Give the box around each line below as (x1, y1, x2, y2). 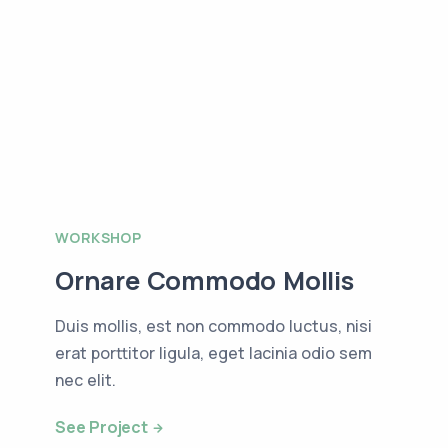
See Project (55, 415, 148, 438)
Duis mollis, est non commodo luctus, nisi (55, 314, 372, 337)
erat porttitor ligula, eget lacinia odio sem (55, 341, 372, 364)
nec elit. (55, 368, 116, 391)
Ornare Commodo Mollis (55, 262, 354, 298)
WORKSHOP (55, 227, 142, 247)
